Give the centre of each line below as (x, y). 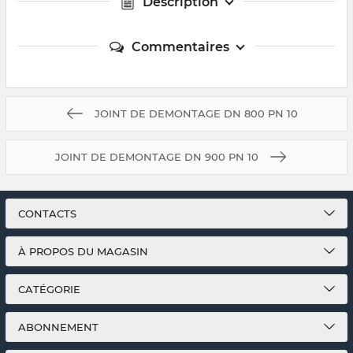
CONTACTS (47, 214)
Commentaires (180, 46)
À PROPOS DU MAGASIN (83, 251)
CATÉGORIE (49, 289)
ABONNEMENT (58, 327)
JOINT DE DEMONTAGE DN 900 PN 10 (157, 156)
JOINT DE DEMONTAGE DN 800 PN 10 (196, 113)
